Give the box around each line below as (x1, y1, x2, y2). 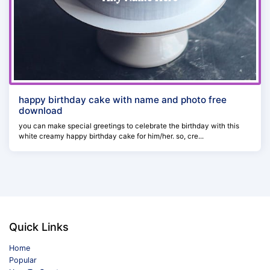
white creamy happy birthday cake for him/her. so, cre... (19, 131, 204, 140)
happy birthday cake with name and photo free (19, 93, 227, 105)
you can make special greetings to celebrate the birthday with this (19, 121, 239, 130)
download (19, 104, 63, 116)
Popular (9, 255, 37, 265)
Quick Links (9, 220, 69, 233)
